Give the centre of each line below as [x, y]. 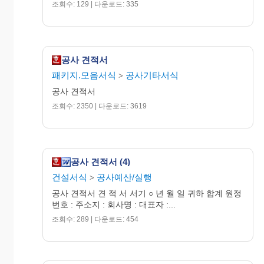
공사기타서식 [152, 75]
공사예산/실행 [124, 177]
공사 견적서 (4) [100, 162]
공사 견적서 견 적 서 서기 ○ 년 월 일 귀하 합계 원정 [147, 193]
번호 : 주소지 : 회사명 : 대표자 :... [114, 204]
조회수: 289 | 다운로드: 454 [95, 219]
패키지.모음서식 [84, 75]
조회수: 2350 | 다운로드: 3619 [99, 106]
